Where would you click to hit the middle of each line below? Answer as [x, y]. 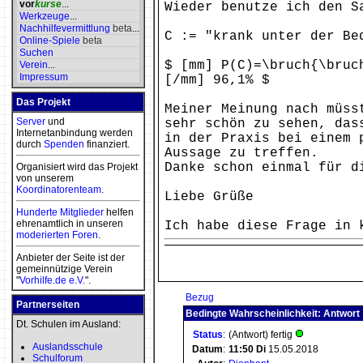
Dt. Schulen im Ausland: [68, 324]
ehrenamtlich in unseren [70, 224]
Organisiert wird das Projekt [77, 167]
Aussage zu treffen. [241, 153]
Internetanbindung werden [75, 133]
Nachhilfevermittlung [65, 28]
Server [31, 122]
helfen [119, 212]
